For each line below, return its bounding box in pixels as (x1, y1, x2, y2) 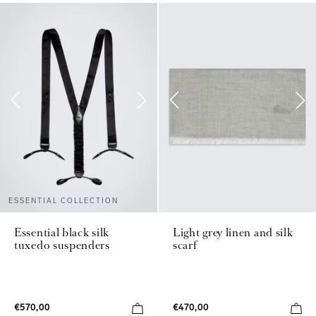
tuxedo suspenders (14, 237, 110, 253)
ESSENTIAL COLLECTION (8, 196, 119, 205)
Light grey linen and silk (173, 224, 293, 240)
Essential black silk (14, 224, 109, 240)
